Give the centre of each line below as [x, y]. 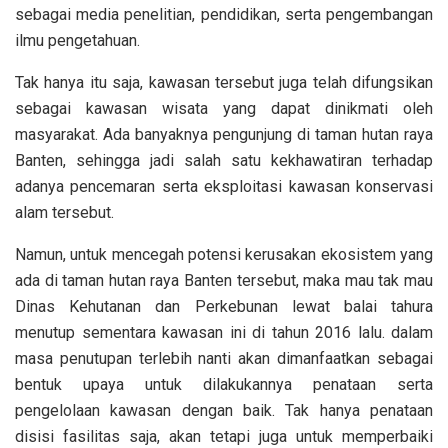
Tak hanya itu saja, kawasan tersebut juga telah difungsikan [224, 83]
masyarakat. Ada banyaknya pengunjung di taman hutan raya [224, 135]
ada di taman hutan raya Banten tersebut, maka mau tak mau [224, 281]
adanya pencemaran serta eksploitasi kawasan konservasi [224, 187]
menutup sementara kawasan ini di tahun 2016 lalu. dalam [224, 333]
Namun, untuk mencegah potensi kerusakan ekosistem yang [224, 255]
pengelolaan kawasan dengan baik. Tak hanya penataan [224, 411]
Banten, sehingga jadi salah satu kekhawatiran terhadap [224, 161]
